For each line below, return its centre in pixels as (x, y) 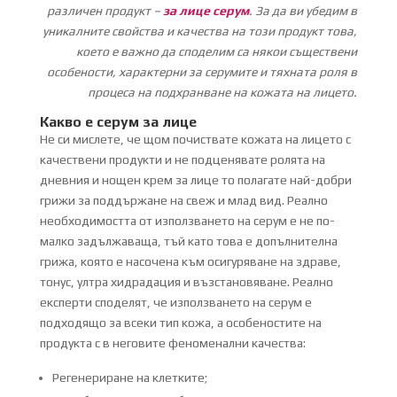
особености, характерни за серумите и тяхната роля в (202, 71)
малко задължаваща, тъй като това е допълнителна (188, 241)
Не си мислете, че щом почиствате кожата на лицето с (195, 139)
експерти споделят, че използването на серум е (175, 302)
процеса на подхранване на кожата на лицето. (223, 92)
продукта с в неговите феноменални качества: (172, 343)
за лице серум (206, 10)
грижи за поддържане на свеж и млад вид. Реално (183, 200)
